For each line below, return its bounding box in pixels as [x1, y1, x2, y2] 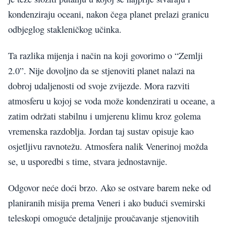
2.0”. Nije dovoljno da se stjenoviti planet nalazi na [8, 64, 195, 77]
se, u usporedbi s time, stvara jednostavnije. [8, 155, 167, 167]
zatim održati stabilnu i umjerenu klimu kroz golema [8, 109, 201, 122]
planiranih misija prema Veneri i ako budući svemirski [8, 197, 205, 209]
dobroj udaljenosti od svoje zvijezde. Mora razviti [8, 79, 190, 92]
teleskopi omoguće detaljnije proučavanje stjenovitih [8, 212, 199, 224]
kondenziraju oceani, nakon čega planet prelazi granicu [8, 8, 209, 20]
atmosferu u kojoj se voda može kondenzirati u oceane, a [8, 94, 215, 107]
